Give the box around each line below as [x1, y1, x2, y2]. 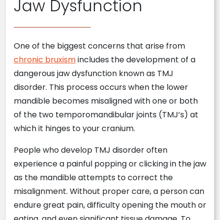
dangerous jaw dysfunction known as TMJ [14, 68, 173, 79]
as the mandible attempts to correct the [14, 172, 173, 183]
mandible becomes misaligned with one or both [14, 95, 198, 107]
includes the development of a [76, 54, 195, 65]
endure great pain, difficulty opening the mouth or [14, 199, 206, 211]
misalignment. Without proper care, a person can [14, 186, 204, 197]
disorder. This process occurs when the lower [14, 82, 188, 93]
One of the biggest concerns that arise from [14, 40, 185, 52]
